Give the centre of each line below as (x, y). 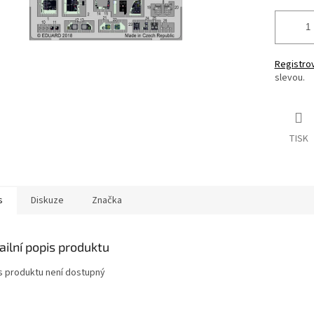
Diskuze (47, 201)
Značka (107, 201)
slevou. (289, 78)
